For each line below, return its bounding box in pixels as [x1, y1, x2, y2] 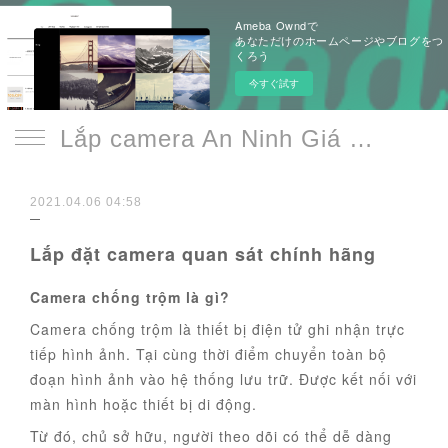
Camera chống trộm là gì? [30, 287, 230, 307]
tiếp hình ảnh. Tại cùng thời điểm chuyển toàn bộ [30, 344, 387, 364]
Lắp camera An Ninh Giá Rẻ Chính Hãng [349, 125, 373, 152]
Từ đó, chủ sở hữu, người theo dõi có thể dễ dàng [30, 426, 392, 446]
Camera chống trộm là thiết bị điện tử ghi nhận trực [30, 319, 405, 339]
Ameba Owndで [235, 17, 319, 33]
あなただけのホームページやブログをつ [235, 32, 444, 48]
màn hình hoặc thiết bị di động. [30, 394, 257, 414]
